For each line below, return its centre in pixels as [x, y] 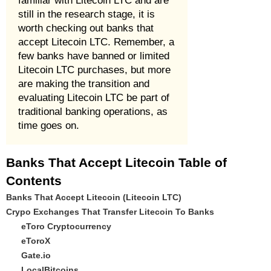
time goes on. [49, 126]
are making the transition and [84, 84]
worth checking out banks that [86, 28]
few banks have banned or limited [94, 56]
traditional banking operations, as [93, 112]
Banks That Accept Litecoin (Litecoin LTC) [94, 197]
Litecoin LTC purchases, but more [94, 70]
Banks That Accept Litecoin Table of [116, 162]
